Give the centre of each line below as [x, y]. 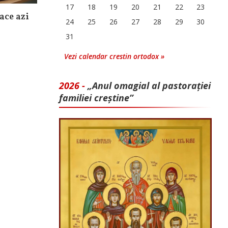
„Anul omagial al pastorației [149, 85]
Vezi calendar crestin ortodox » [114, 56]
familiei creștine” [96, 98]
